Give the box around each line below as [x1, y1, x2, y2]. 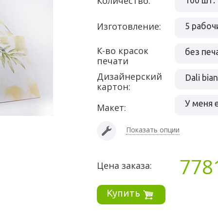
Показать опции [126, 125, 180, 134]
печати [97, 55, 128, 67]
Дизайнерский [97, 71, 104, 82]
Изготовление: [97, 20, 161, 32]
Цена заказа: [97, 160, 152, 171]
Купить [107, 187, 140, 199]
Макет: [105, 102, 126, 113]
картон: [97, 81, 130, 92]
